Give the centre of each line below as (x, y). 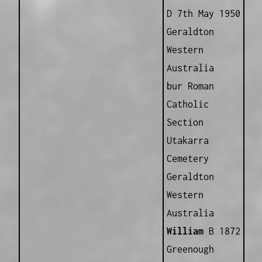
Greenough (190, 249)
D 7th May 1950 (203, 14)
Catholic (187, 104)
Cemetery (187, 159)
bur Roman (190, 86)
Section (185, 123)
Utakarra (187, 141)
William (187, 231)
